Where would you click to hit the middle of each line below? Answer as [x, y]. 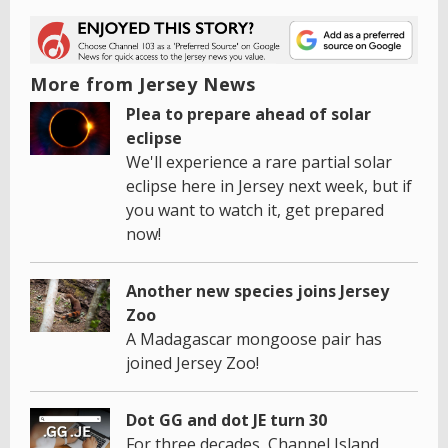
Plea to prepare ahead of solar [248, 113]
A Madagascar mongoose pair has [254, 338]
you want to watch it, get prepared [255, 209]
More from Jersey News [143, 83]
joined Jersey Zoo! [192, 362]
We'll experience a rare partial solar [259, 161]
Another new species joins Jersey [257, 290]
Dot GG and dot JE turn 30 [226, 419]
